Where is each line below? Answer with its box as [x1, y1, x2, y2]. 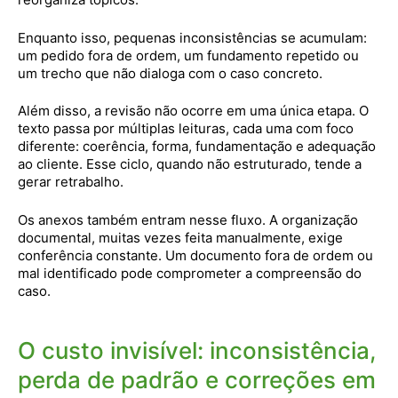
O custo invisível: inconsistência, [18, 336, 376, 364]
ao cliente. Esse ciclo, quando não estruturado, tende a [18, 155, 362, 172]
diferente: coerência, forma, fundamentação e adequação [18, 138, 376, 155]
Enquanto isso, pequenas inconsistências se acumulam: [18, 28, 367, 46]
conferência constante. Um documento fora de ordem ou [18, 246, 373, 264]
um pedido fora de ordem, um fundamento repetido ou [18, 46, 359, 64]
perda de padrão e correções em [18, 365, 376, 394]
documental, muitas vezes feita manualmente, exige [18, 228, 343, 246]
